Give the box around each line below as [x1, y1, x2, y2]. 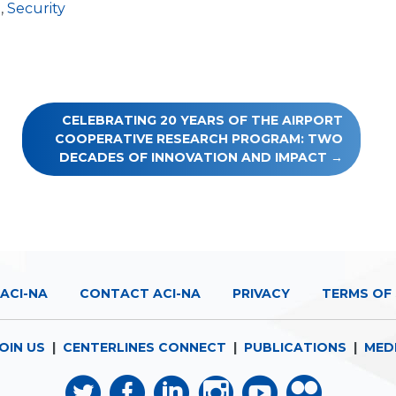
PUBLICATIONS [243, 339, 346, 355]
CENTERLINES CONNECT [62, 339, 226, 355]
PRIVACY [232, 286, 290, 301]
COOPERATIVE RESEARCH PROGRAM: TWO [54, 131, 343, 147]
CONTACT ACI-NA [79, 286, 201, 301]
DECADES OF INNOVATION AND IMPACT [58, 149, 327, 165]
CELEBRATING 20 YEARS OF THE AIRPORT [61, 112, 343, 128]
